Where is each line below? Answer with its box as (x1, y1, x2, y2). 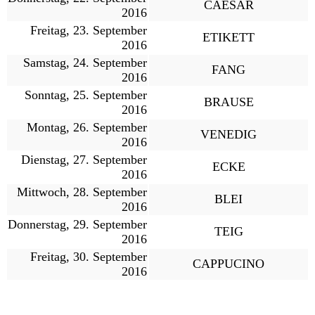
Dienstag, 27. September (21, 152, 147, 167)
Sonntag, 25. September (25, 87, 147, 102)
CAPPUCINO (193, 256, 264, 271)
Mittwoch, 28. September (17, 184, 147, 199)
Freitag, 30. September (30, 249, 147, 264)
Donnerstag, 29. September (8, 217, 147, 231)
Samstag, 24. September (23, 55, 147, 70)
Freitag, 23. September (30, 22, 147, 37)
